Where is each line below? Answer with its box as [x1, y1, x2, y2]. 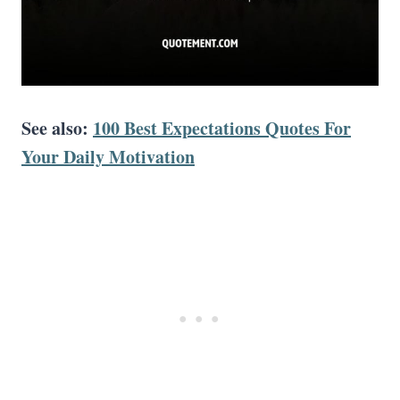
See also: [21, 115, 93, 141]
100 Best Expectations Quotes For [93, 115, 351, 141]
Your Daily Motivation [21, 144, 195, 170]
